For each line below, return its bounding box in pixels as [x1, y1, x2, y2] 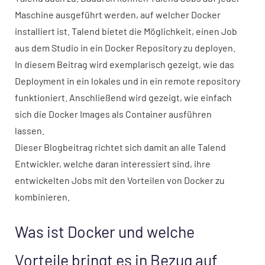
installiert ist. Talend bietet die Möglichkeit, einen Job [15, 25, 237, 37]
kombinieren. [15, 191, 70, 202]
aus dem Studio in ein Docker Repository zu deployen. [15, 42, 235, 53]
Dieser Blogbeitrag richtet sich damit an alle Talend [15, 141, 226, 153]
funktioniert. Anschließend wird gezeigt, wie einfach [15, 92, 232, 103]
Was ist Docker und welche [15, 222, 195, 241]
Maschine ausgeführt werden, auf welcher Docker [15, 9, 221, 20]
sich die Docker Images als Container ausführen [15, 108, 212, 119]
